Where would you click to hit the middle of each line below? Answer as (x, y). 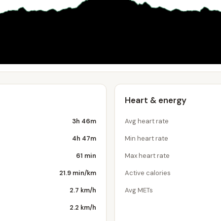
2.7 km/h (83, 190)
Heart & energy (156, 100)
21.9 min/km (78, 173)
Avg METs (139, 190)
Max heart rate (147, 156)
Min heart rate (147, 138)
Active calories (148, 173)
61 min (86, 156)
